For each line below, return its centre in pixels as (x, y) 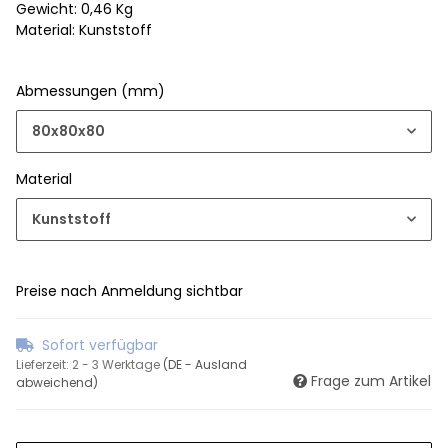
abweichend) (57, 382)
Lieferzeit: (44, 364)
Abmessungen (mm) (92, 90)
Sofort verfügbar (100, 344)
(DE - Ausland (205, 364)
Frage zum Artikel (371, 380)
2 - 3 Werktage (117, 364)
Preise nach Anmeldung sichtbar (129, 290)
